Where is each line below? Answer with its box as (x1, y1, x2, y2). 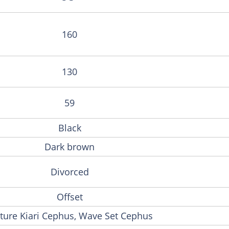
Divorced (50, 165, 89, 178)
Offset (56, 190, 83, 203)
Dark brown (44, 140, 95, 153)
